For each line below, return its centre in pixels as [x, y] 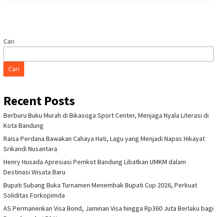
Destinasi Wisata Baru [34, 172]
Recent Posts [39, 101]
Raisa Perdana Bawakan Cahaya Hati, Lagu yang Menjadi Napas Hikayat [104, 139]
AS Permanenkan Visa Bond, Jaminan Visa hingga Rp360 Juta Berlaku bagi [108, 209]
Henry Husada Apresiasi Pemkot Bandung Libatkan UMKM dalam [95, 162]
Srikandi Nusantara [30, 149]
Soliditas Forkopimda [34, 195]
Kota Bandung [23, 126]
